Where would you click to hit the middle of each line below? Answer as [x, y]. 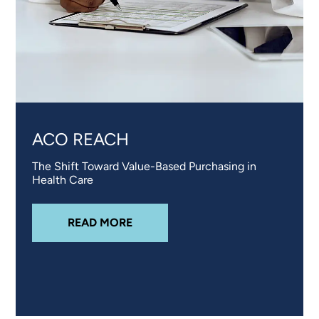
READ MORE [100, 223]
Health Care [62, 180]
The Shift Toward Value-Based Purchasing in [144, 167]
